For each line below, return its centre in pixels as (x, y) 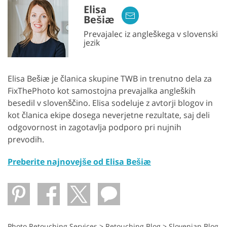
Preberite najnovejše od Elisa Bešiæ (79, 161)
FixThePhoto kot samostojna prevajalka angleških (102, 90)
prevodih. (26, 139)
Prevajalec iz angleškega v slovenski (151, 34)
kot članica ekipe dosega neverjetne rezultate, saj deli (109, 115)
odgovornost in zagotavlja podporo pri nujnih (94, 127)
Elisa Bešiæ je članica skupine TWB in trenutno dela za (110, 78)
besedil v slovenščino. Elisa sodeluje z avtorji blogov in (110, 103)
